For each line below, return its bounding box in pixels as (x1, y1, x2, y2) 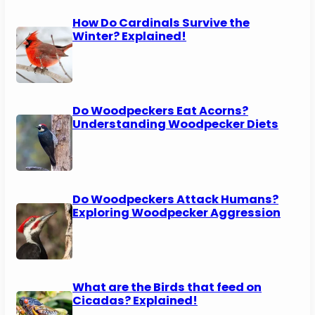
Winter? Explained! (72, 27, 187, 44)
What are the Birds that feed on (72, 279, 262, 296)
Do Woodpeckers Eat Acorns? (72, 103, 249, 120)
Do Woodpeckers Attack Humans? (72, 191, 279, 207)
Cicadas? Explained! (72, 292, 198, 309)
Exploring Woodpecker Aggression (72, 204, 281, 221)
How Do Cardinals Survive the (72, 14, 250, 31)
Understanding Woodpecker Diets (72, 116, 279, 133)
